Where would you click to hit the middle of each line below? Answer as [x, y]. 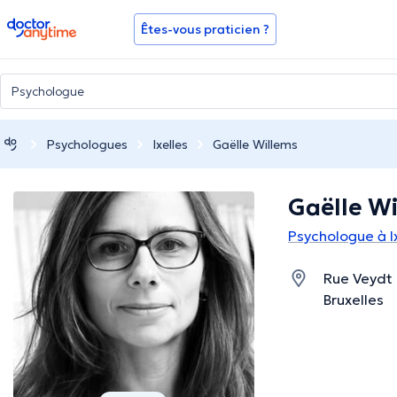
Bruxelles [354, 300]
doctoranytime [56, 25]
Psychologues [87, 144]
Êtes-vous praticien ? [205, 29]
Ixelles [170, 144]
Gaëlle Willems [255, 144]
